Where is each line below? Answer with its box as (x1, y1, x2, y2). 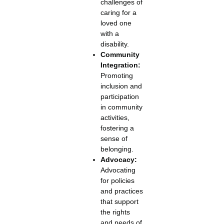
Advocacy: (100, 155, 137, 163)
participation (100, 92, 139, 100)
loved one (100, 18, 131, 27)
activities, (100, 113, 129, 121)
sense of (100, 134, 127, 142)
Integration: (100, 60, 140, 69)
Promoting (100, 71, 133, 79)
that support (100, 197, 138, 205)
